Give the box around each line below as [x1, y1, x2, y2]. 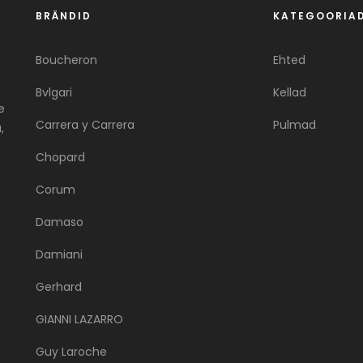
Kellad [272, 83, 306, 100]
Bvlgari [36, 83, 72, 100]
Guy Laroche [36, 343, 107, 360]
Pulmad [272, 116, 316, 133]
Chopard [36, 148, 85, 165]
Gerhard [36, 278, 82, 295]
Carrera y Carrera [36, 116, 135, 133]
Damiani [36, 246, 83, 263]
